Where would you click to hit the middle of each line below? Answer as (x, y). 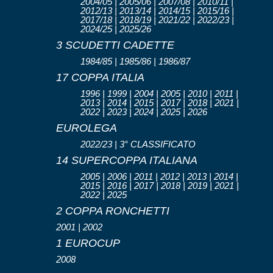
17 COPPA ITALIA (100, 77)
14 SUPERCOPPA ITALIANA (126, 160)
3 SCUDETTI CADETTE (115, 45)
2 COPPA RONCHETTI (112, 211)
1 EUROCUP (88, 243)
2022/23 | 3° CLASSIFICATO (138, 144)
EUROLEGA (86, 128)
